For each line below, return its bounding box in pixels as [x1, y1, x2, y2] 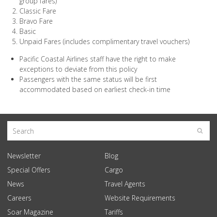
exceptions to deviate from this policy [19, 64, 137, 74]
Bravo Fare [19, 16, 53, 26]
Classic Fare [19, 6, 56, 15]
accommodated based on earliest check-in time [19, 85, 170, 94]
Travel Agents [104, 179, 145, 188]
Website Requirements [104, 193, 175, 202]
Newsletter [7, 151, 41, 160]
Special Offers [7, 165, 50, 174]
